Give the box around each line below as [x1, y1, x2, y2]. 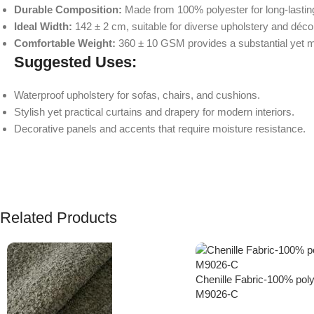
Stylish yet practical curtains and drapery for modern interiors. [14, 105, 294, 118]
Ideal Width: [14, 20, 72, 32]
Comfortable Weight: [14, 36, 116, 49]
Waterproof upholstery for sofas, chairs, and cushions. [14, 88, 260, 101]
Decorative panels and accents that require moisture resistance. [14, 122, 306, 135]
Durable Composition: [14, 3, 122, 15]
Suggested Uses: [14, 53, 137, 71]
